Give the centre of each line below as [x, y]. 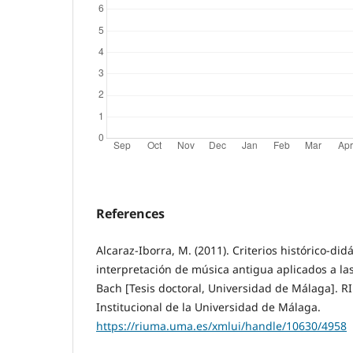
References [130, 213]
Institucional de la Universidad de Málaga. [208, 307]
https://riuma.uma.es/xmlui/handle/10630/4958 [221, 325]
